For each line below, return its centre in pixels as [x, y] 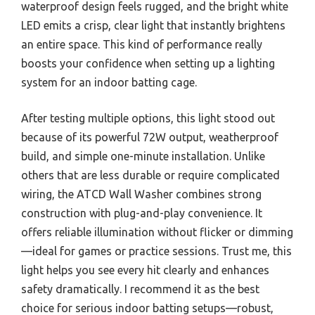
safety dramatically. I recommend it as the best [140, 289]
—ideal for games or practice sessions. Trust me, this [156, 251]
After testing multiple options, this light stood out [148, 118]
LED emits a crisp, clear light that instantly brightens [153, 26]
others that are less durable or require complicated [150, 175]
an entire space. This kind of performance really [142, 45]
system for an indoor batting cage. [109, 83]
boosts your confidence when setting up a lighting [148, 64]
